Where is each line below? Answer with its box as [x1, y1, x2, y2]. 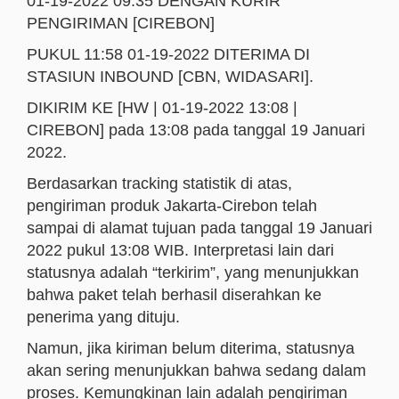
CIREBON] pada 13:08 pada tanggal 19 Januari [27, 121, 365, 139]
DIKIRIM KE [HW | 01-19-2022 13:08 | [27, 99, 297, 117]
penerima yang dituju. [27, 308, 180, 326]
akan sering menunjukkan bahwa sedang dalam [27, 362, 366, 379]
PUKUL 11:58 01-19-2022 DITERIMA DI [27, 45, 310, 63]
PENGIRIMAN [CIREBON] [27, 14, 215, 32]
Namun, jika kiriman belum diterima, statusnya [27, 339, 354, 357]
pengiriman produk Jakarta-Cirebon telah [27, 197, 317, 215]
